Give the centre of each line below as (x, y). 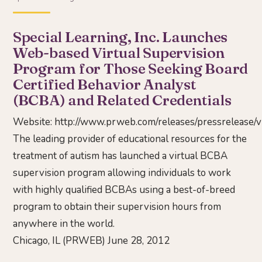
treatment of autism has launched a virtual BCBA (120, 156)
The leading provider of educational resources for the (130, 139)
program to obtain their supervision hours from (117, 207)
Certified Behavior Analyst (105, 84)
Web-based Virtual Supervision (119, 53)
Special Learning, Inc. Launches (120, 37)
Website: (34, 122)
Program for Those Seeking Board (131, 68)
